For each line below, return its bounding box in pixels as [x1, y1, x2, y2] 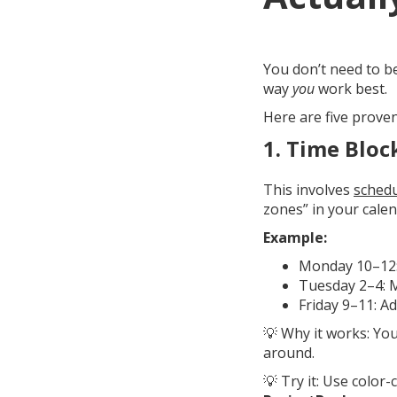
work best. [315, 79, 387, 98]
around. [263, 343, 315, 362]
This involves [263, 180, 354, 199]
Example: [263, 228, 327, 247]
